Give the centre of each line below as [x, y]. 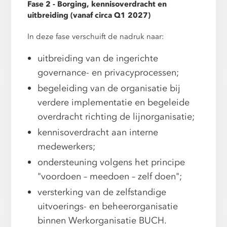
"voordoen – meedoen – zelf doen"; [110, 176]
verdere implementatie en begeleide [114, 102]
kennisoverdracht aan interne [98, 132]
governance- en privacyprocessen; [108, 72]
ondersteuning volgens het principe [111, 162]
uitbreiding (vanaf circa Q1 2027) [89, 15]
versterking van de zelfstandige [102, 192]
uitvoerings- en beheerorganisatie [108, 206]
